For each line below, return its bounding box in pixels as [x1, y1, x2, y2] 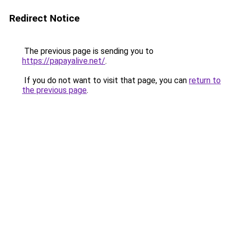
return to [189, 75, 221, 85]
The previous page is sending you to [22, 46, 154, 56]
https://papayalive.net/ [22, 56, 105, 66]
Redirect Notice [9, 12, 80, 24]
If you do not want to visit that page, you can [22, 75, 189, 85]
